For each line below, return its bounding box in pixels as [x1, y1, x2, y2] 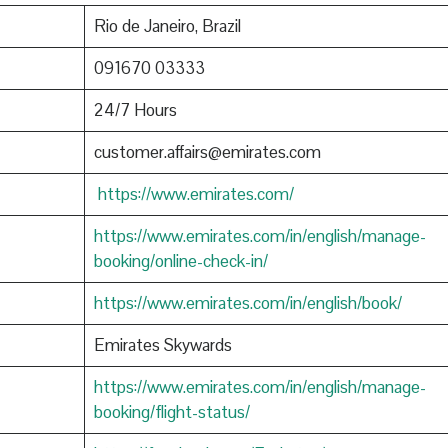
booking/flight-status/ [93, 400, 250, 423]
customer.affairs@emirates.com [93, 140, 321, 163]
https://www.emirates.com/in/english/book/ [93, 291, 402, 314]
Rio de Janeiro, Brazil [93, 14, 241, 37]
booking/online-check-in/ [93, 249, 268, 272]
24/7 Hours [93, 98, 177, 121]
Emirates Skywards [93, 333, 232, 356]
